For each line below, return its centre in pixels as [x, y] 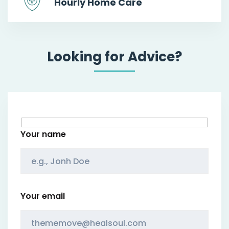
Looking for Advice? [114, 56]
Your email [43, 196]
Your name [43, 134]
